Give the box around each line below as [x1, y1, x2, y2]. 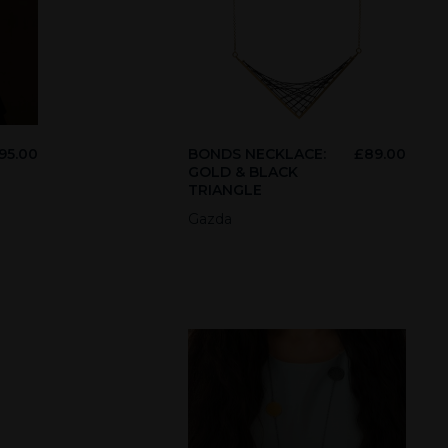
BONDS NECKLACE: [188, 144, 327, 163]
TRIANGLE [188, 180, 263, 199]
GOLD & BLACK [188, 162, 299, 181]
